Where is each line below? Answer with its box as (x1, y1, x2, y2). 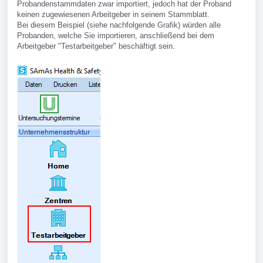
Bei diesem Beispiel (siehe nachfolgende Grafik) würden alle (17, 21, 221, 29)
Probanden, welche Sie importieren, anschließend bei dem (17, 31, 214, 40)
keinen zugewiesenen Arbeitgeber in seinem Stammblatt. (17, 10, 210, 19)
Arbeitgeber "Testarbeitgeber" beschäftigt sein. (17, 42, 175, 50)
